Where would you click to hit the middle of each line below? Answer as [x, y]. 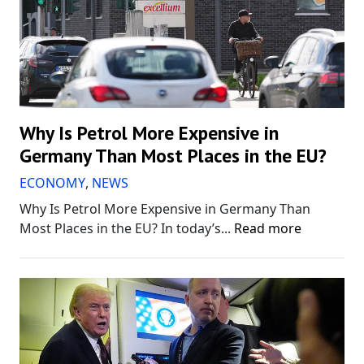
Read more [268, 228]
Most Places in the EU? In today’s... [127, 228]
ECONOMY [52, 182]
